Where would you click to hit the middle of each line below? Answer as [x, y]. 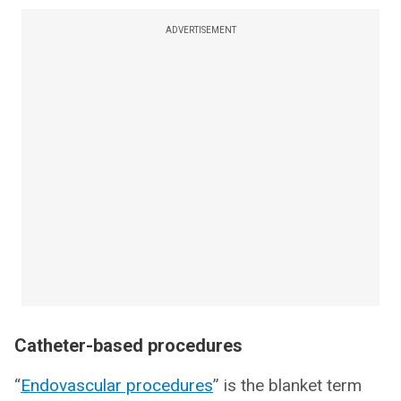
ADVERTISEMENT [200, 30]
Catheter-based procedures [128, 346]
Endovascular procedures [117, 386]
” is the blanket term [287, 386]
